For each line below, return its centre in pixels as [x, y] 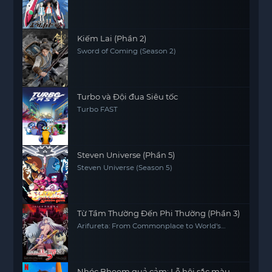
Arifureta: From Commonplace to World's [149, 226]
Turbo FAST [98, 109]
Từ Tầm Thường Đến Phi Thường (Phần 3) [159, 213]
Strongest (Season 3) [114, 234]
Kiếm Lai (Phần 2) [112, 38]
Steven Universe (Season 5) [125, 168]
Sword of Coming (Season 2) [127, 51]
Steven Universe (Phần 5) [126, 155]
